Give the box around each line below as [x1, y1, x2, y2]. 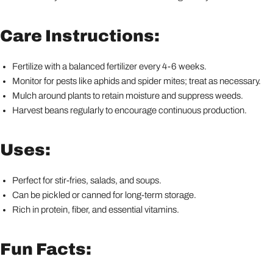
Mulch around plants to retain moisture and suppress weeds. [12, 90, 243, 101]
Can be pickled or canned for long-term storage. [12, 190, 196, 200]
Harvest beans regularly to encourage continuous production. [12, 105, 247, 115]
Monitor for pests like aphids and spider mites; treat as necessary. [12, 76, 261, 86]
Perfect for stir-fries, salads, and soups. [12, 175, 161, 185]
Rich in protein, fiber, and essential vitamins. [12, 204, 179, 214]
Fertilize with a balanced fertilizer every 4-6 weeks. [12, 61, 207, 71]
